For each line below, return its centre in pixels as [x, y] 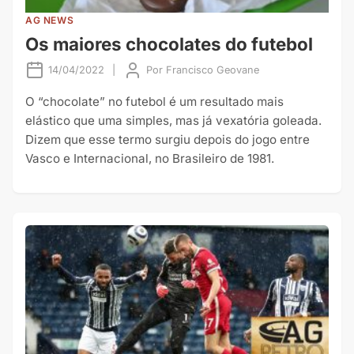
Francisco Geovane [213, 70]
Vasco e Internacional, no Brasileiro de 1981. [150, 158]
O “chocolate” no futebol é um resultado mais [154, 101]
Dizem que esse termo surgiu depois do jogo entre [168, 139]
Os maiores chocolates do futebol [169, 44]
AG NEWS [50, 21]
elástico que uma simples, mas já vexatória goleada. [173, 120]
